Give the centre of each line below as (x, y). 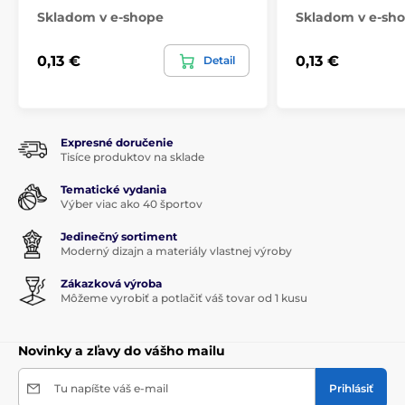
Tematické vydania (113, 190)
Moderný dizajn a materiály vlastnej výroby (176, 251)
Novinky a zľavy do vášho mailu (122, 351)
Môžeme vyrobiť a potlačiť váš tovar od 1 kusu (184, 298)
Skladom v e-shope (100, 18)
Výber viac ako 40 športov (132, 204)
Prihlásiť (351, 389)
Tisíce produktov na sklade (132, 157)
